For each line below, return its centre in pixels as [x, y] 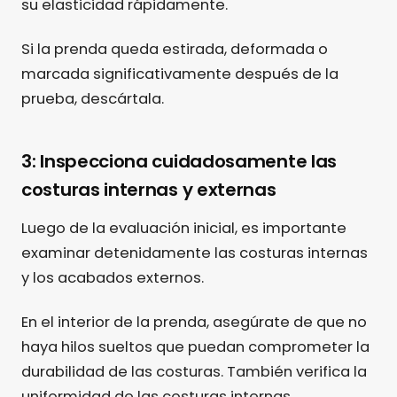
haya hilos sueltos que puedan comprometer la [195, 347]
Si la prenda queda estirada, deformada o [175, 50]
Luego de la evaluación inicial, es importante [184, 229]
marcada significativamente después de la [180, 74]
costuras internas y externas [149, 190]
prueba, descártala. [93, 99]
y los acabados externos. [113, 278]
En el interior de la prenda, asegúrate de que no [194, 323]
